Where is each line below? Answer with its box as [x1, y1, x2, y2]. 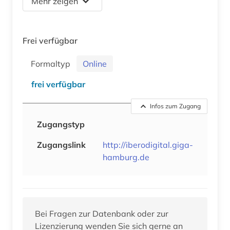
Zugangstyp [37, 119, 85, 129]
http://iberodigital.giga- [103, 139, 193, 150]
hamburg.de [103, 151, 149, 162]
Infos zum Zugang [150, 102, 201, 110]
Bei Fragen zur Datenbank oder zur [35, 208, 168, 219]
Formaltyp [31, 58, 74, 69]
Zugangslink [37, 139, 86, 150]
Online [83, 58, 107, 69]
